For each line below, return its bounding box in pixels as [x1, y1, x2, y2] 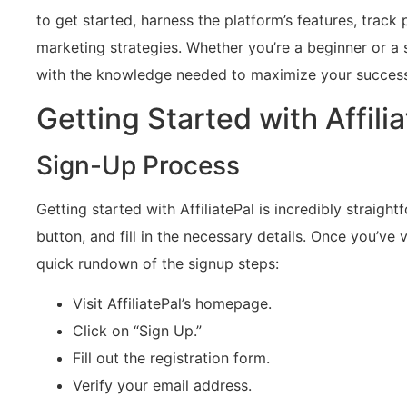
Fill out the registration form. [73, 349, 270, 368]
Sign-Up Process [36, 149, 240, 181]
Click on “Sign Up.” [73, 322, 202, 341]
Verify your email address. [73, 376, 252, 395]
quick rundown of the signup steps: [36, 253, 279, 273]
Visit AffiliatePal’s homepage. [73, 294, 272, 313]
